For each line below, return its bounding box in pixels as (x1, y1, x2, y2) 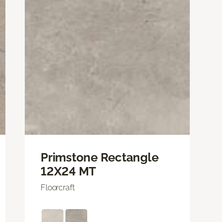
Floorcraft (41, 182, 75, 192)
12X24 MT (41, 164, 97, 178)
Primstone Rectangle (41, 150, 159, 165)
